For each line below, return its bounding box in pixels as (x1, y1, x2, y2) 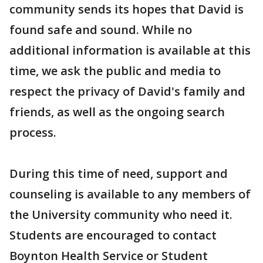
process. (9, 124, 56, 140)
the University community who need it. (9, 207, 232, 222)
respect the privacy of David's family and (9, 83, 245, 99)
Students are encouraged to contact (9, 227, 217, 243)
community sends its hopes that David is (9, 1, 244, 17)
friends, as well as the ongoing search (9, 104, 225, 120)
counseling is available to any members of (9, 186, 251, 202)
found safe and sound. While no (9, 22, 192, 38)
